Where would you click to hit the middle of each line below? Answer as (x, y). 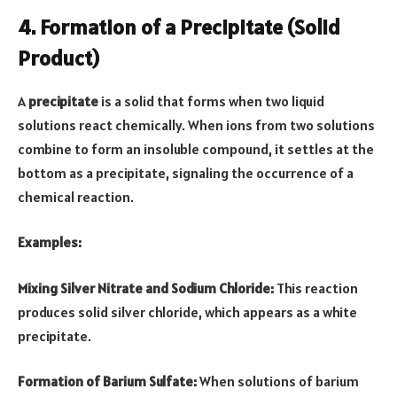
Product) (58, 58)
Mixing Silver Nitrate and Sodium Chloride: (146, 288)
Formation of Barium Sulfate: (107, 381)
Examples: (50, 242)
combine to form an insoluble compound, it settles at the (196, 148)
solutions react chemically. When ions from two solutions (196, 125)
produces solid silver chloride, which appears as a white (187, 311)
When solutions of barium (278, 381)
